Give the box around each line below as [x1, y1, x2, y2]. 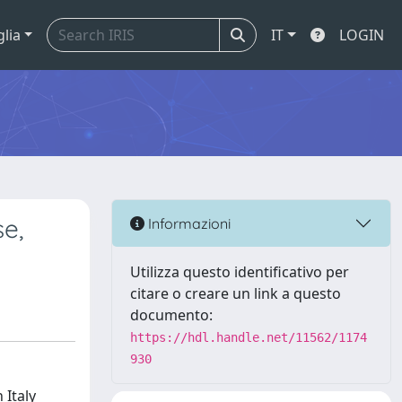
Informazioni [144, 214, 231, 232]
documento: [130, 305, 213, 325]
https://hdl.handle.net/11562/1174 [130, 330, 367, 345]
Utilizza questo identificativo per [130, 262, 349, 282]
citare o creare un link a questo [130, 284, 341, 303]
